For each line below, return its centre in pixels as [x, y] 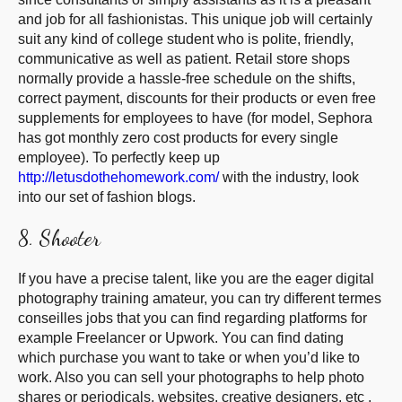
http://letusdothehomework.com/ [118, 177]
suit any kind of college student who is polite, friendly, [186, 39]
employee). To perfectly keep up [119, 157]
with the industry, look [289, 177]
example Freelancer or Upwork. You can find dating [181, 337]
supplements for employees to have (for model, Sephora [195, 118]
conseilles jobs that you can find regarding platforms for [192, 318]
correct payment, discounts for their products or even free [197, 98]
